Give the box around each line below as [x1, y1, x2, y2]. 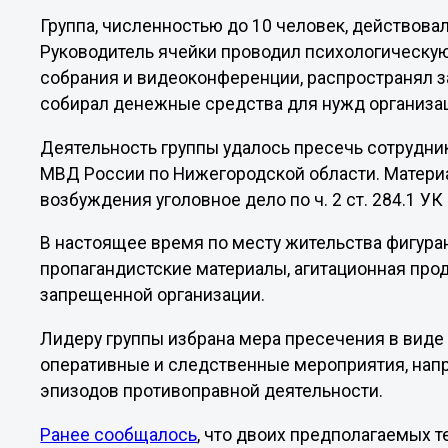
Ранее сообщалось [40, 424, 198, 445]
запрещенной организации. [40, 285, 266, 306]
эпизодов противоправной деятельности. [40, 380, 384, 401]
